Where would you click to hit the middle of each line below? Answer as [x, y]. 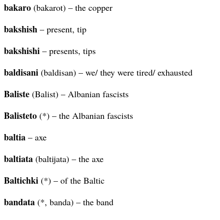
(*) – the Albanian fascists [85, 115]
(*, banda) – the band [74, 202]
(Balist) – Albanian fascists [79, 94]
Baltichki [21, 180]
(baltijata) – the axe [68, 158]
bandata [19, 202]
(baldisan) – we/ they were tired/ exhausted [115, 72]
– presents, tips [68, 50]
